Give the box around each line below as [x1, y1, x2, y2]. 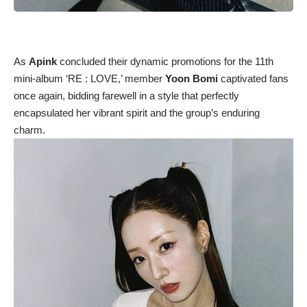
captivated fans [218, 72, 288, 84]
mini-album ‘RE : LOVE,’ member [14, 72, 165, 84]
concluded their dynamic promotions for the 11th [57, 55, 273, 67]
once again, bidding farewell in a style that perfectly [14, 89, 239, 101]
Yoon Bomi [165, 72, 218, 84]
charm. [14, 123, 45, 136]
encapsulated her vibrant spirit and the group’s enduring [14, 106, 260, 119]
